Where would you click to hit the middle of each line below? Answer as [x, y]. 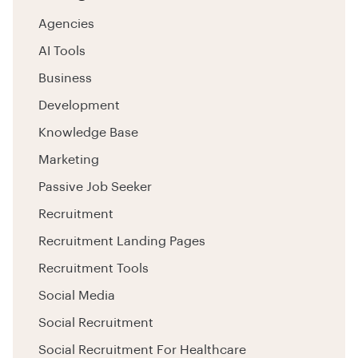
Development [79, 105]
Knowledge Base [88, 132]
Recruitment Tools [93, 268]
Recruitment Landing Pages [122, 241]
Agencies [66, 24]
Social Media [77, 295]
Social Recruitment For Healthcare [142, 350]
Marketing [69, 159]
